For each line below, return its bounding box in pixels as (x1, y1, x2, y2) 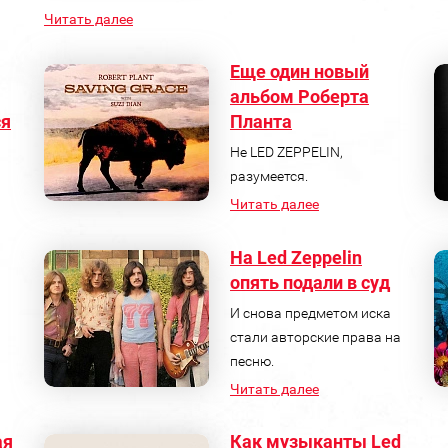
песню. (229, 352, 274, 369)
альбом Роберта (229, 85, 369, 107)
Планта (229, 110, 292, 132)
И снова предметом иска (229, 304, 391, 321)
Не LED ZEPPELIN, (229, 143, 343, 160)
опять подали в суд (229, 271, 390, 293)
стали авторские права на (229, 328, 401, 345)
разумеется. (229, 167, 308, 184)
